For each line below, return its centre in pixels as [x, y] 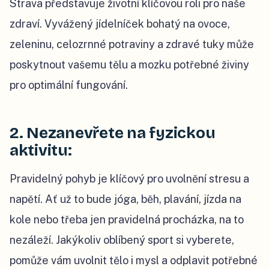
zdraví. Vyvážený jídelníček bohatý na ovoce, [120, 23]
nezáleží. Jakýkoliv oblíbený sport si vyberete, [122, 240]
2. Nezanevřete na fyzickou [113, 133]
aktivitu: [41, 150]
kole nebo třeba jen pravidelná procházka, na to [127, 219]
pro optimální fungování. [70, 85]
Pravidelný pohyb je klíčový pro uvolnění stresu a [129, 178]
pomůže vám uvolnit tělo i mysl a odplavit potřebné [134, 260]
